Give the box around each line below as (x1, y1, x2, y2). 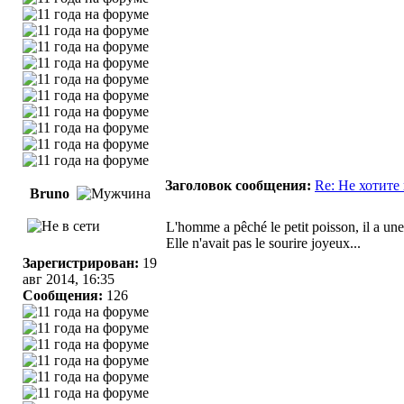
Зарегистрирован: (23, 255, 139, 271)
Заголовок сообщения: (165, 178, 311, 193)
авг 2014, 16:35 (23, 271, 115, 287)
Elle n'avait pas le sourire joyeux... (166, 235, 361, 251)
